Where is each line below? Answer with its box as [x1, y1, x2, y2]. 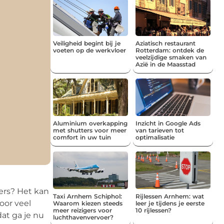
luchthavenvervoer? [53, 213, 113, 221]
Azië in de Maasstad [135, 60, 195, 68]
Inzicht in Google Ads [135, 119, 200, 127]
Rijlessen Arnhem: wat [135, 192, 204, 200]
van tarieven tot [135, 126, 184, 134]
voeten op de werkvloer [53, 46, 126, 54]
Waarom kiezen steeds [53, 199, 122, 207]
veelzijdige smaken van [135, 53, 206, 61]
